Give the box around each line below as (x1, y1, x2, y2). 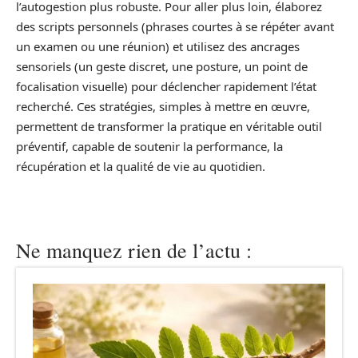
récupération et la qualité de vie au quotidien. (16, 157, 265, 174)
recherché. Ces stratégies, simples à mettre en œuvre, (16, 97, 310, 114)
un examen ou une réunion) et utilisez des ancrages (16, 38, 300, 54)
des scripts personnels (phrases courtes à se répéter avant (16, 18, 334, 34)
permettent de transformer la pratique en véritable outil (16, 117, 322, 134)
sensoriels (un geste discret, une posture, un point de (16, 58, 308, 74)
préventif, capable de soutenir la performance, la (16, 137, 283, 154)
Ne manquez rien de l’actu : (16, 236, 252, 264)
